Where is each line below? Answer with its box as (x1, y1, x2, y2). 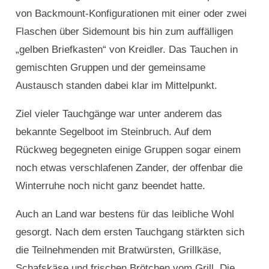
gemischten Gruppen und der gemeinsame (15, 62, 205, 74)
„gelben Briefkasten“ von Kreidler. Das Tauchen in (15, 44, 238, 56)
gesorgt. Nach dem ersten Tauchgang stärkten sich (15, 226, 244, 238)
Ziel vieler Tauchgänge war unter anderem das (15, 108, 222, 120)
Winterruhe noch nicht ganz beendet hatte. (15, 180, 205, 192)
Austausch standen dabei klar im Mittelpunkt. (15, 80, 217, 92)
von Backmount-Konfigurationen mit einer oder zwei (15, 8, 247, 20)
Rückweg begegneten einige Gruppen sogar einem (15, 144, 241, 156)
